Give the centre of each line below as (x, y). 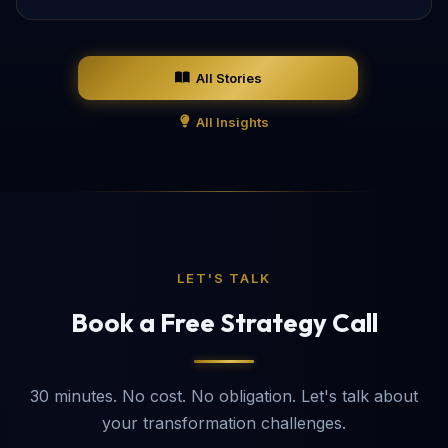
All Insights (232, 121)
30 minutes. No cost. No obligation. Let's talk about (224, 395)
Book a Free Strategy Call (224, 322)
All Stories (228, 77)
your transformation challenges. (224, 422)
